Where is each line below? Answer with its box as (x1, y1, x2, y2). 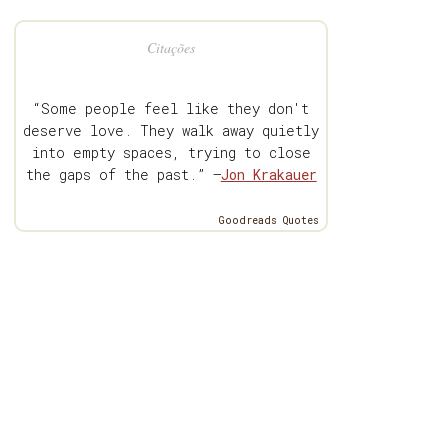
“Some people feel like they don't (33, 99, 310, 119)
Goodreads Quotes (219, 214, 320, 228)
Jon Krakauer (220, 165, 317, 185)
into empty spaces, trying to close (31, 143, 311, 163)
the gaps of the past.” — (25, 165, 221, 185)
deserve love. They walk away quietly (23, 121, 320, 141)
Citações (147, 38, 196, 58)
